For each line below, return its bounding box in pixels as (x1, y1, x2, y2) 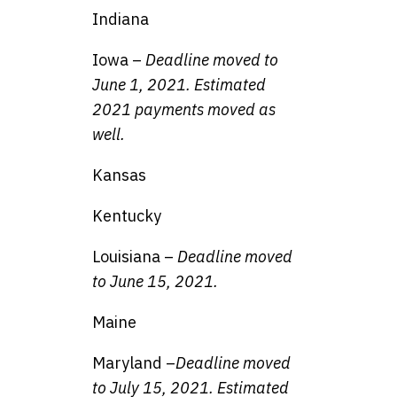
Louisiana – (92, 246, 177, 268)
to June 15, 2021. (92, 271, 218, 292)
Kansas (92, 165, 146, 186)
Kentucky (92, 206, 161, 227)
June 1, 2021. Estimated (92, 74, 266, 96)
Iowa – (92, 50, 142, 71)
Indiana (92, 9, 149, 30)
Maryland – (92, 353, 175, 374)
